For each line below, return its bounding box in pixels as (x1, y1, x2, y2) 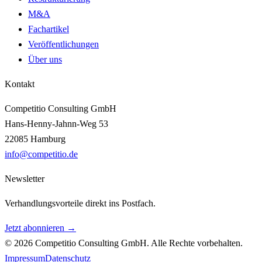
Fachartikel (28, 24, 69, 35)
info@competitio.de (5, 149, 78, 160)
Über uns (28, 54, 62, 65)
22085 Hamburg (5, 134, 65, 144)
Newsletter (5, 174, 44, 184)
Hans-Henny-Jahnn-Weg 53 (5, 119, 108, 129)
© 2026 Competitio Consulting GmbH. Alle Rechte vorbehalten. (5, 238, 243, 249)
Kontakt (5, 79, 35, 89)
